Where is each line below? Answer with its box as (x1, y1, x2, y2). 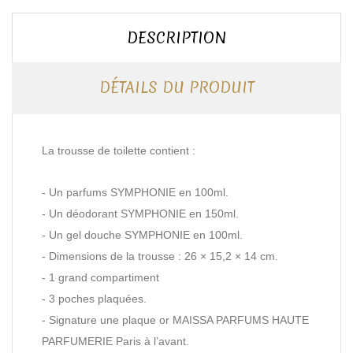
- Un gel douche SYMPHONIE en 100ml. (42, 229, 243, 242)
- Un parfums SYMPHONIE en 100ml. (42, 186, 229, 199)
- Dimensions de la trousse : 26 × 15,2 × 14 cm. (42, 250, 278, 263)
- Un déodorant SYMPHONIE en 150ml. (42, 207, 239, 221)
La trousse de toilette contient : (42, 144, 195, 158)
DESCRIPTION (127, 28, 226, 49)
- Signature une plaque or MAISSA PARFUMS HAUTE (42, 314, 309, 327)
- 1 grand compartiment (42, 271, 159, 284)
